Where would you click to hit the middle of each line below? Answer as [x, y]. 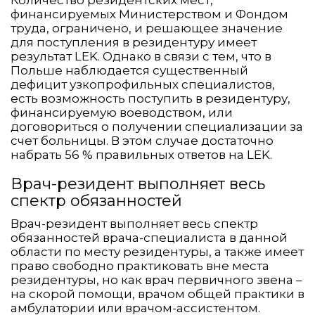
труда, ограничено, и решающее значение [147, 28]
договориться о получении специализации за [157, 127]
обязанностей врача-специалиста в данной [149, 238]
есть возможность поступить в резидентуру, [150, 99]
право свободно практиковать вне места [140, 266]
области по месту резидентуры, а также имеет [157, 252]
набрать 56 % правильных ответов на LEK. [141, 155]
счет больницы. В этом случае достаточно [142, 141]
